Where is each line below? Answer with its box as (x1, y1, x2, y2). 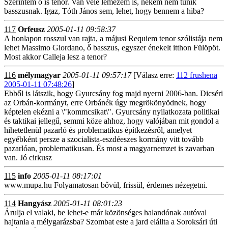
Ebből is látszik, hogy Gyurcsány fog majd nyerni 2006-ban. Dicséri (4, 89, 223, 98)
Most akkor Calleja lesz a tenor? (4, 52, 107, 61)
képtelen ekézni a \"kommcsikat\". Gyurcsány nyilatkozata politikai (4, 107, 219, 116)
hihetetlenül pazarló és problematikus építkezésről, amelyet (4, 126, 192, 134)
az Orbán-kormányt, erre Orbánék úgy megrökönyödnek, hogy (4, 98, 206, 107)
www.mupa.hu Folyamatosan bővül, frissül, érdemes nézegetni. (4, 181, 208, 189)
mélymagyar (18, 71, 61, 79)
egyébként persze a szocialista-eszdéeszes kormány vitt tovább (4, 135, 204, 144)
